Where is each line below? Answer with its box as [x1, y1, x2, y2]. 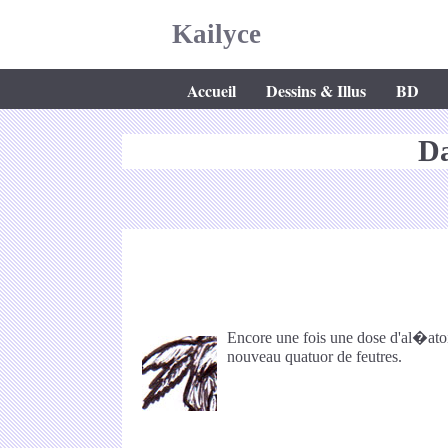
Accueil [187, 79, 236, 103]
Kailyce [172, 19, 261, 50]
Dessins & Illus [266, 79, 366, 103]
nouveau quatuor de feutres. [227, 347, 402, 365]
